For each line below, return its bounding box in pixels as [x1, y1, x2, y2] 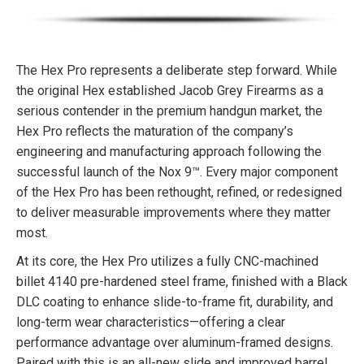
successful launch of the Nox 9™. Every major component [16, 164, 338, 180]
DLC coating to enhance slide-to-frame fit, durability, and [16, 294, 333, 310]
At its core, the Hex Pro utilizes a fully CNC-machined [16, 253, 318, 270]
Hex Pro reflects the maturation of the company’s [16, 123, 293, 140]
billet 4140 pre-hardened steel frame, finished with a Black [16, 274, 348, 290]
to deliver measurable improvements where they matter [16, 205, 331, 221]
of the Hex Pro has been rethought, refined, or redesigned [16, 184, 342, 201]
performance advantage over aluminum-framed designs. [16, 335, 333, 351]
